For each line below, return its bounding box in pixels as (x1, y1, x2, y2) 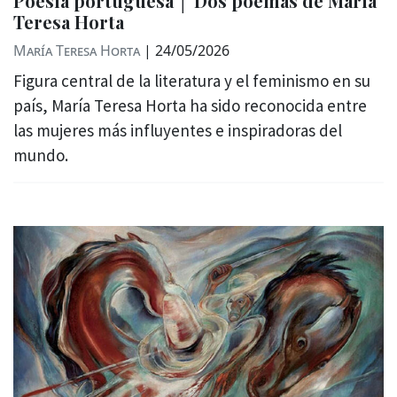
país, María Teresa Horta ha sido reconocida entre (13, 95, 367, 116)
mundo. (13, 144, 68, 166)
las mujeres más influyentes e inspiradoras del (13, 120, 342, 141)
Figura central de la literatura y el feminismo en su (13, 70, 370, 91)
